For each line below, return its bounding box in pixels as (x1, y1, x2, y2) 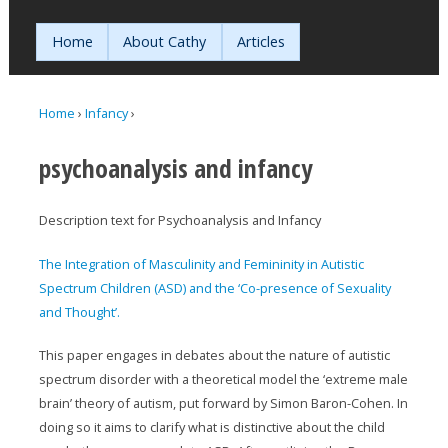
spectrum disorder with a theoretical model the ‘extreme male (39, 369, 409, 388)
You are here (39, 124, 137, 152)
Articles (237, 31, 286, 51)
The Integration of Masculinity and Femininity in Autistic (39, 254, 365, 273)
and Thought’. (39, 302, 121, 321)
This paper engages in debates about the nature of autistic (39, 345, 391, 364)
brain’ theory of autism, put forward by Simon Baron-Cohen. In (39, 393, 409, 412)
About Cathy (123, 31, 207, 51)
